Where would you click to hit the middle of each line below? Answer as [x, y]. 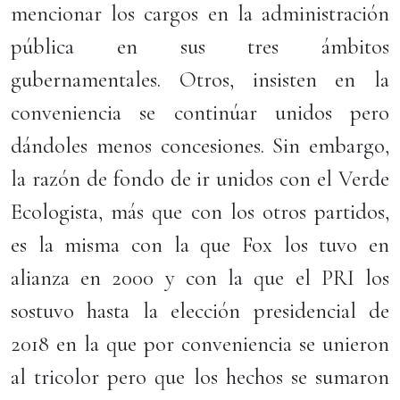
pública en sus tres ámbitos [200, 46]
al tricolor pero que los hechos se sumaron [200, 377]
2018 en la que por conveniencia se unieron [200, 344]
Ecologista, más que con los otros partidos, [200, 212]
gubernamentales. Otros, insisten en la [200, 79]
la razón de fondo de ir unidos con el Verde [200, 179]
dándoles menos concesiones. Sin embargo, [200, 146]
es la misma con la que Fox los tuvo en [200, 245]
